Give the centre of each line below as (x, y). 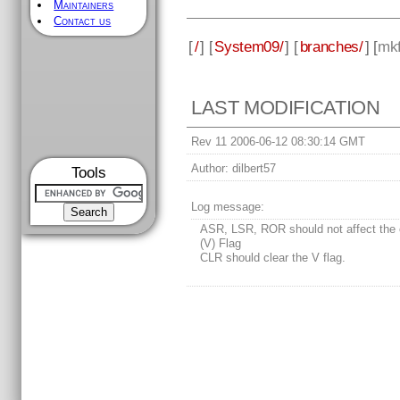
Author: (210, 169)
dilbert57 (253, 169)
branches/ (331, 46)
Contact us (83, 21)
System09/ (249, 46)
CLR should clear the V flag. (273, 258)
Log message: (228, 207)
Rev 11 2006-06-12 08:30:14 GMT (279, 142)
